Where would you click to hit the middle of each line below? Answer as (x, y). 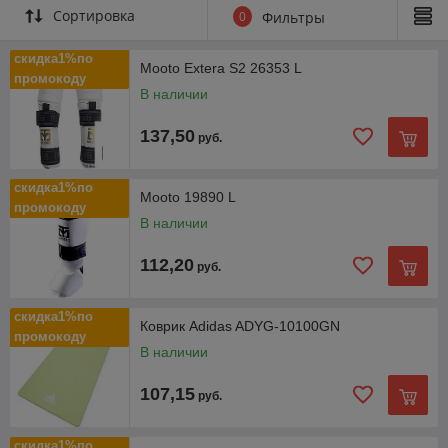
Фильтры (293, 17)
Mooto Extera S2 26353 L (221, 67)
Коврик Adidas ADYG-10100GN (240, 325)
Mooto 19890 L (188, 196)
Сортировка (94, 15)
